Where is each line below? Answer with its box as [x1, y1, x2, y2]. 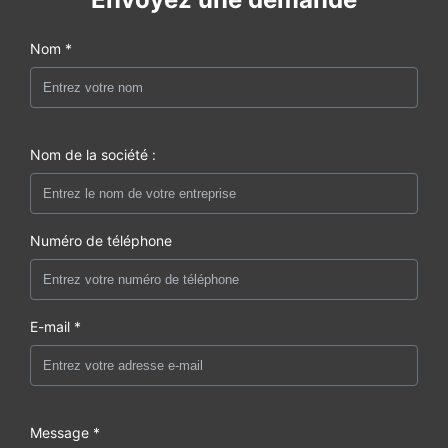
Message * [30, 423, 100, 441]
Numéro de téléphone [30, 231, 172, 249]
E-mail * [30, 317, 81, 335]
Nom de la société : [30, 145, 156, 163]
